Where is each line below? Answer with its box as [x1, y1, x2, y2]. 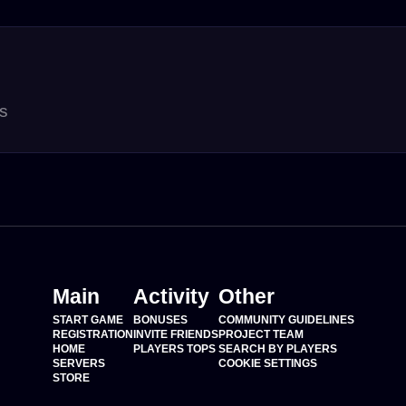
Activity [132, 285, 209, 308]
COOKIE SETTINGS [217, 357, 317, 370]
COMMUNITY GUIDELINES [217, 314, 354, 326]
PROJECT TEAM [217, 328, 304, 341]
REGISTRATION [52, 328, 133, 341]
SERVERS [52, 357, 105, 370]
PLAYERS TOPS [132, 343, 216, 355]
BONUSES [132, 314, 188, 326]
